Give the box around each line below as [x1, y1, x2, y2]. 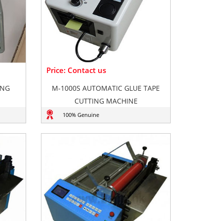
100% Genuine [62, 111, 99, 118]
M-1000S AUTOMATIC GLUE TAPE [52, 83, 160, 93]
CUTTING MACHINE [74, 96, 138, 106]
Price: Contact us [46, 65, 107, 75]
